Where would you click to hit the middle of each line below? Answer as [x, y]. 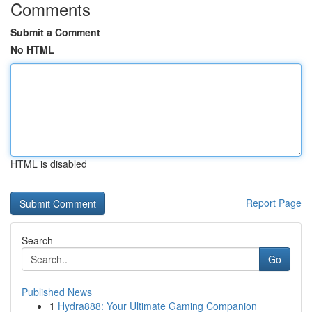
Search [37, 240]
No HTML [32, 49]
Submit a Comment [55, 32]
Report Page [274, 203]
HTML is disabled [49, 164]
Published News [57, 292]
